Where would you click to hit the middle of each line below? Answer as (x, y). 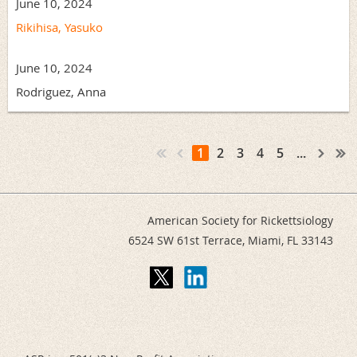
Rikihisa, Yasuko (59, 27)
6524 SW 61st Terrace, (188, 240)
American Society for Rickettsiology (240, 220)
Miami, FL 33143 (290, 240)
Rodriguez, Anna (61, 91)
